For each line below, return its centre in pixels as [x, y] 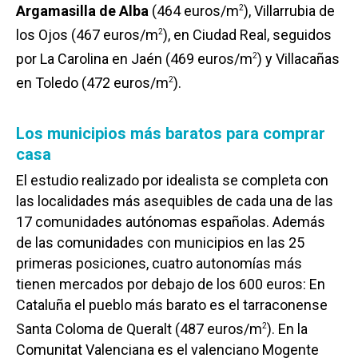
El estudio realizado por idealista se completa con [172, 181]
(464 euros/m [194, 11]
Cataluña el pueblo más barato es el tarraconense [172, 305]
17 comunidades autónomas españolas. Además [171, 222]
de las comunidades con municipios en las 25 [160, 243]
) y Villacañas [298, 59]
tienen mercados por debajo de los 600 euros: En [171, 284]
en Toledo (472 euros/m [92, 83]
